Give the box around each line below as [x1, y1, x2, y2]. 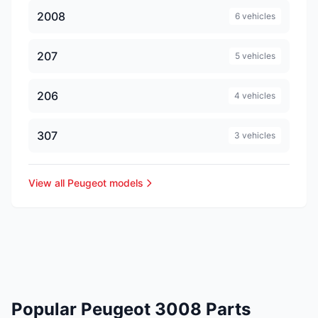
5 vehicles [235, 50, 275, 61]
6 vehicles [235, 10, 275, 21]
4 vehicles [234, 89, 275, 101]
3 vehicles [234, 129, 275, 141]
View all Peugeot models [28, 176, 143, 189]
